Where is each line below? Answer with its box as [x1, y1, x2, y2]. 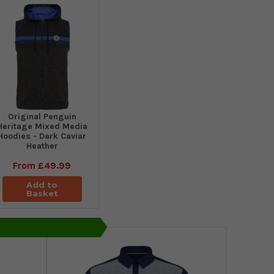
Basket [26, 188, 58, 199]
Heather [26, 141, 58, 152]
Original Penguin [7, 111, 76, 122]
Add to [26, 180, 58, 190]
